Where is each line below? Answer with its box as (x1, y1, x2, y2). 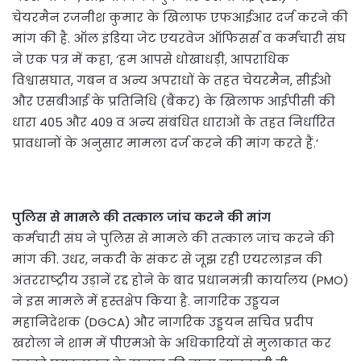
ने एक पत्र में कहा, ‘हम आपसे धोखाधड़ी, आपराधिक (12, 51, 289, 68)
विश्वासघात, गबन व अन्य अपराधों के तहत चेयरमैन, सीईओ (12, 72, 331, 89)
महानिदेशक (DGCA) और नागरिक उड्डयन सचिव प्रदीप (12, 313, 313, 331)
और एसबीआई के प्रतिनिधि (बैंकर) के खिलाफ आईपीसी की (12, 93, 335, 110)
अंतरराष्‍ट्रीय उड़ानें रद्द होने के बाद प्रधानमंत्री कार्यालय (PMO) (12, 272, 349, 289)
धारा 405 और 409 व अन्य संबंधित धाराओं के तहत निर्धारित (12, 114, 335, 131)
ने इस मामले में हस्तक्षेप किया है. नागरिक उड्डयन (12, 293, 280, 310)
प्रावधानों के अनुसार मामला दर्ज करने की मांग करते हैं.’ (12, 135, 318, 152)
